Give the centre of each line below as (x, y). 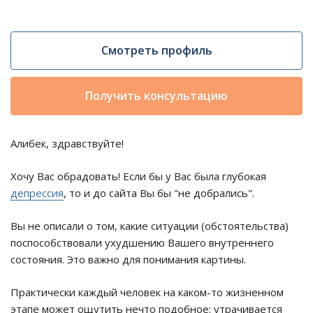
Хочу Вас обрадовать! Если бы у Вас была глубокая (138, 176)
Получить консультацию (156, 95)
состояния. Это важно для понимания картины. (128, 259)
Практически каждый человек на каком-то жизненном (147, 292)
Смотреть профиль (156, 50)
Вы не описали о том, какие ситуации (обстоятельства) (150, 225)
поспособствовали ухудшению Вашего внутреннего (142, 242)
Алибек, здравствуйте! (67, 143)
